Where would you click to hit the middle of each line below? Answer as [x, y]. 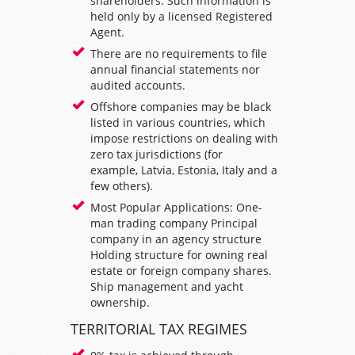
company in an [131, 239]
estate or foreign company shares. [181, 271]
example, [116, 170]
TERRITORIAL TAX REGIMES [159, 329]
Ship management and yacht [167, 286]
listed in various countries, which [178, 122]
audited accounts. [138, 85]
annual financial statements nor [175, 69]
